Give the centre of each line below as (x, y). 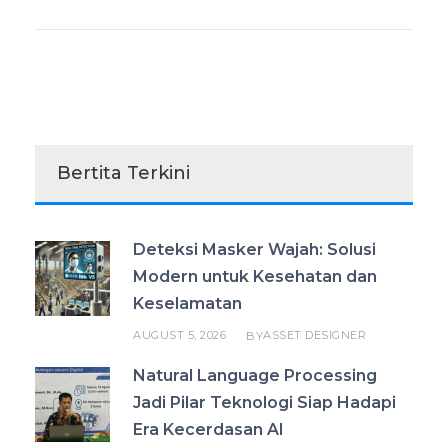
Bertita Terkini (123, 173)
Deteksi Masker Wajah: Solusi (254, 250)
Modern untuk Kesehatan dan (255, 277)
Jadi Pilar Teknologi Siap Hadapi (264, 403)
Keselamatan (187, 304)
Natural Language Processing (255, 376)
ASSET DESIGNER (314, 335)
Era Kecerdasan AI (208, 430)
